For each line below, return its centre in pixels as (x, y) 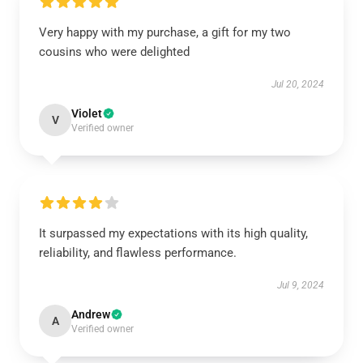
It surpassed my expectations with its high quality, (173, 233)
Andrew (91, 314)
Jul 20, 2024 (298, 84)
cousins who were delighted (114, 52)
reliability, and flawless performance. (138, 253)
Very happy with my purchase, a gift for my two (165, 32)
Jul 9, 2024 (301, 285)
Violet (87, 113)
